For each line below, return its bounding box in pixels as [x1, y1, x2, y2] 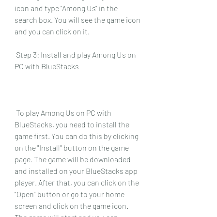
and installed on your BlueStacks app [15, 166, 138, 175]
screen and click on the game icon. [15, 201, 128, 210]
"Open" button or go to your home [15, 189, 124, 199]
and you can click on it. [15, 26, 90, 36]
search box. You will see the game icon [15, 15, 140, 24]
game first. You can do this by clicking [15, 131, 139, 140]
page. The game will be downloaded [15, 154, 131, 164]
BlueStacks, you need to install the [15, 119, 129, 129]
